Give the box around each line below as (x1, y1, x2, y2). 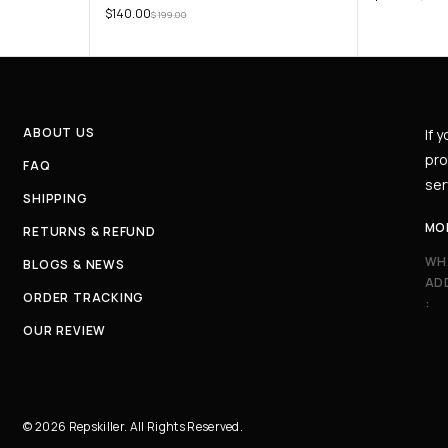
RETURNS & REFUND (23, 223, 156, 241)
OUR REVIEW (23, 322, 107, 340)
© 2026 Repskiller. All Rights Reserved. (23, 418, 244, 436)
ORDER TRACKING (23, 289, 145, 307)
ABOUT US (23, 124, 95, 142)
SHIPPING (23, 190, 88, 208)
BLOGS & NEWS (23, 256, 125, 274)
